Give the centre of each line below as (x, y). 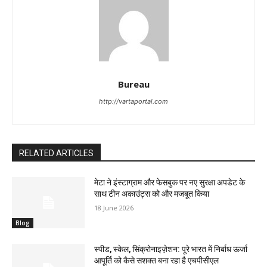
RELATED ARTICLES (56, 153)
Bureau (133, 84)
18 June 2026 (114, 208)
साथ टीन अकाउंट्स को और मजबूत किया (152, 194)
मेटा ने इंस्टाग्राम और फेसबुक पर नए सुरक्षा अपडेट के (170, 183)
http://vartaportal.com (133, 102)
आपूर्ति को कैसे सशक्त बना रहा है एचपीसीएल (157, 260)
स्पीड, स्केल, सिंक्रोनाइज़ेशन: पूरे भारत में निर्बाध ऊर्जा (171, 249)
